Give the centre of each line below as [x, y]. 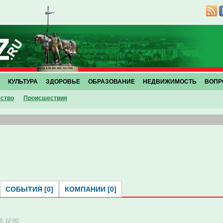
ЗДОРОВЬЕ [63, 82]
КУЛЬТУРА [23, 82]
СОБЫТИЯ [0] [29, 189]
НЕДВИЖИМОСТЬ [170, 82]
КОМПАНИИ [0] [91, 189]
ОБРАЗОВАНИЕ [111, 82]
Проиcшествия [45, 98]
